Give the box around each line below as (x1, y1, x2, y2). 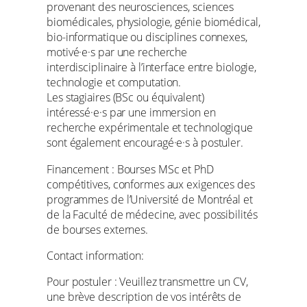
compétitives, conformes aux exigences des (47, 176, 255, 192)
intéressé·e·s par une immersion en (47, 105, 216, 121)
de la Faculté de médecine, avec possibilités (47, 206, 258, 222)
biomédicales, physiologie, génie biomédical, (47, 14, 260, 30)
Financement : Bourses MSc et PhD (47, 161, 214, 177)
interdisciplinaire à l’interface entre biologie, (47, 60, 257, 75)
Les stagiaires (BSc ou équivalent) (47, 90, 204, 106)
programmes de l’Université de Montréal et (47, 191, 253, 207)
